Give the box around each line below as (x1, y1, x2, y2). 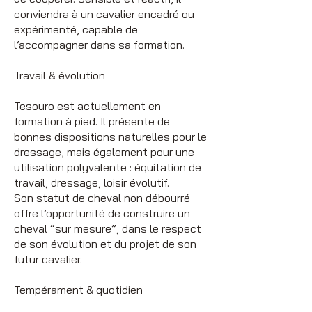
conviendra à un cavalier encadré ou (14, 6, 194, 21)
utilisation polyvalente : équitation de (14, 159, 201, 174)
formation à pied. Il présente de (14, 114, 170, 128)
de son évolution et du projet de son (14, 236, 196, 251)
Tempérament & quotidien (14, 282, 143, 297)
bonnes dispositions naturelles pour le (14, 129, 207, 143)
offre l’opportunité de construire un (14, 205, 190, 220)
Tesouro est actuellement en (14, 98, 161, 113)
